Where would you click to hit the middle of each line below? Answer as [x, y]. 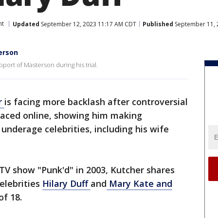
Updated [26, 24]
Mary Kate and [139, 183]
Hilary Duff [66, 183]
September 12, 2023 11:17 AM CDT [88, 24]
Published [158, 24]
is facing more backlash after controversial [96, 102]
